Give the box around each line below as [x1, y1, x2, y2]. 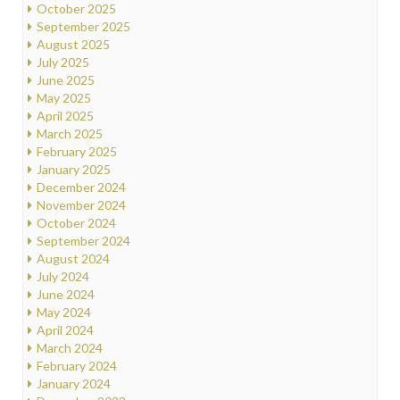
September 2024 [37, 232, 130, 248]
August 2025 [37, 36, 110, 52]
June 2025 [37, 71, 95, 87]
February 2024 [37, 357, 117, 373]
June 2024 [37, 286, 95, 302]
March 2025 [37, 125, 103, 141]
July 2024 [37, 268, 89, 284]
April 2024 [37, 321, 94, 337]
